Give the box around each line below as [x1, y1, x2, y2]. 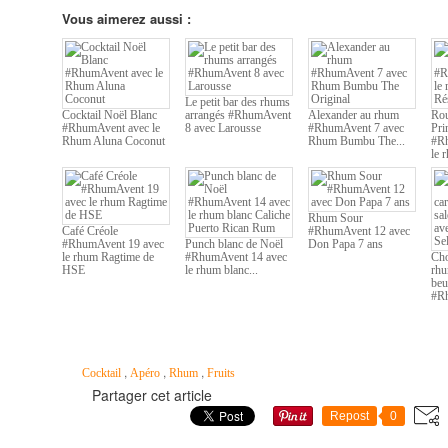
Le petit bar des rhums [185, 95, 290, 109]
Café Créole [62, 224, 118, 238]
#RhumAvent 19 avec [62, 237, 164, 251]
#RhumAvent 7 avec [308, 121, 404, 135]
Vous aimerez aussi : [62, 9, 191, 28]
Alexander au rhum [308, 108, 399, 122]
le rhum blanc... [185, 263, 258, 277]
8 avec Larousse [185, 121, 261, 135]
